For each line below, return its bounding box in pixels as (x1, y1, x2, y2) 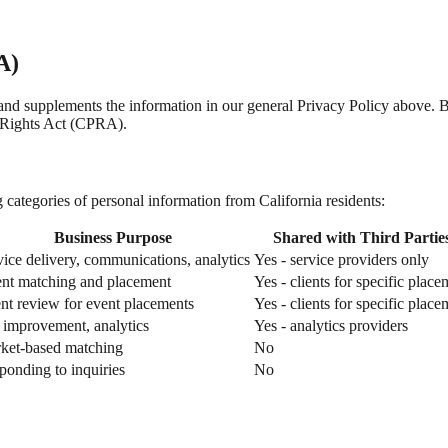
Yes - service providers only (254, 251, 429, 269)
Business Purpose (53, 229, 172, 247)
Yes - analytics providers (254, 317, 408, 335)
